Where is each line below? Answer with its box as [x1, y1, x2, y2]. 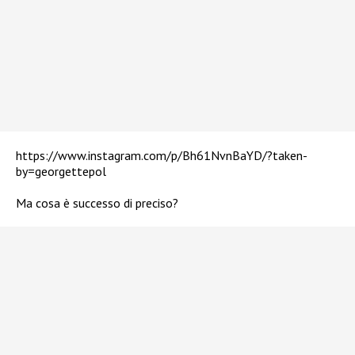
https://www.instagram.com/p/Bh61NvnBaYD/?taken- [16, 147, 307, 164]
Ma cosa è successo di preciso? [16, 195, 178, 212]
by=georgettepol [16, 163, 106, 180]
